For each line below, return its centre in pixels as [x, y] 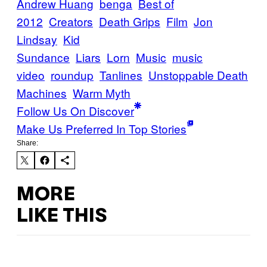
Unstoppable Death [198, 74]
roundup [72, 74]
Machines [42, 92]
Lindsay [37, 39]
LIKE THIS [62, 217]
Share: [27, 143]
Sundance [43, 57]
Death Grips [130, 21]
